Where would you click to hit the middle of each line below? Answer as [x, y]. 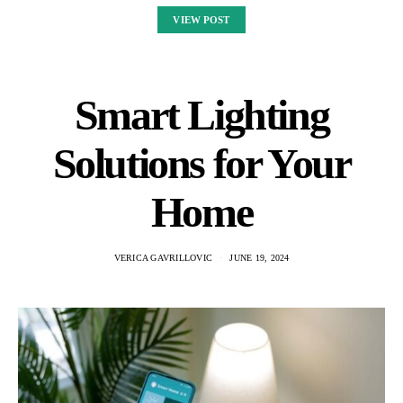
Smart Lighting [201, 114]
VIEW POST [201, 19]
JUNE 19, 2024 [260, 257]
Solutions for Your [201, 163]
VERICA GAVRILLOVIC [163, 257]
